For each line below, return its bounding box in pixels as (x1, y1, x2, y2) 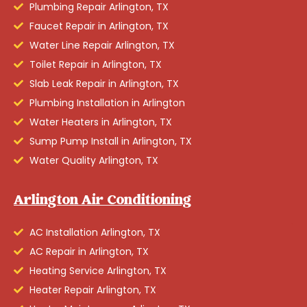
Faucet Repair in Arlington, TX (29, 19, 169, 33)
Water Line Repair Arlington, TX (29, 38, 175, 52)
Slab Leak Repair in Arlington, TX (29, 76, 179, 90)
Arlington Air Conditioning (14, 190, 192, 212)
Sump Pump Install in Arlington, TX (29, 134, 192, 148)
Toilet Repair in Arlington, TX (29, 57, 162, 71)
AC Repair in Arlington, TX (29, 244, 149, 258)
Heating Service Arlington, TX (29, 263, 167, 278)
